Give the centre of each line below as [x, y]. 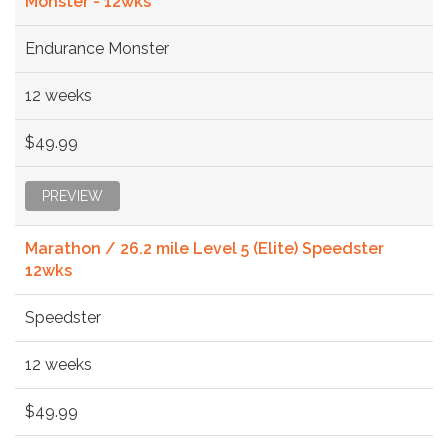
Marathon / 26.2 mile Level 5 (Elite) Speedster [204, 248]
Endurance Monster [97, 48]
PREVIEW [72, 195]
